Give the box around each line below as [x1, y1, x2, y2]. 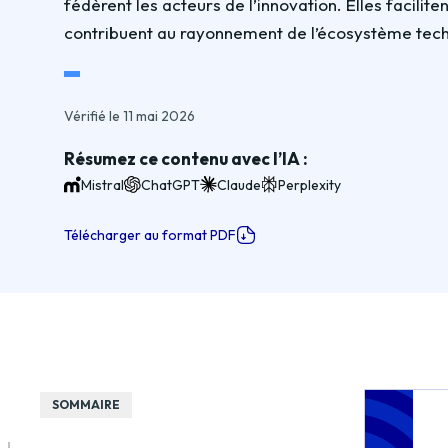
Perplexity [278, 175, 341, 194]
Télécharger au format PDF [64, 226, 236, 244]
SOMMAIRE [52, 397, 120, 412]
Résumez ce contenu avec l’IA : [64, 148, 308, 169]
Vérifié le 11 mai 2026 [64, 107, 195, 125]
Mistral [81, 175, 124, 194]
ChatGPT [141, 175, 200, 194]
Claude [217, 175, 261, 194]
